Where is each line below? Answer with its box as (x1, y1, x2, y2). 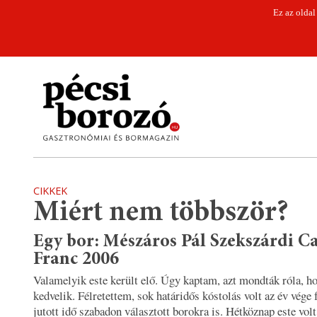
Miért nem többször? (33, 199, 289, 228)
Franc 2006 (33, 250, 119, 270)
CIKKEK (33, 184, 67, 197)
